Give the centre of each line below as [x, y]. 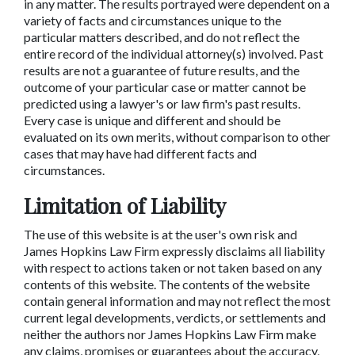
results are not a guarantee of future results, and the [162, 70]
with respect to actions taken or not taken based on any [173, 267]
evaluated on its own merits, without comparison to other [177, 137]
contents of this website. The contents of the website [167, 284]
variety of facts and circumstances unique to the [153, 20]
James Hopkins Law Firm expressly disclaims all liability [174, 251]
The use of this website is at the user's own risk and [160, 234]
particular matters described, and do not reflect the [162, 37]
